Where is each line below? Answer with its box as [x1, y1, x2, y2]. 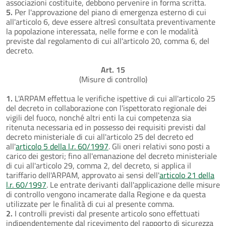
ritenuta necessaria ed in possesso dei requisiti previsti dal [6, 121, 206, 133]
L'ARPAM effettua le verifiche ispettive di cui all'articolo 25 [13, 92, 215, 104]
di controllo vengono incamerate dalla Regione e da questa [6, 188, 206, 200]
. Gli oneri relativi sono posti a [108, 140, 210, 152]
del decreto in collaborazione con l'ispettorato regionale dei [6, 101, 207, 114]
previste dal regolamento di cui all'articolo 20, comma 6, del [6, 34, 209, 47]
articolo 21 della [159, 168, 214, 181]
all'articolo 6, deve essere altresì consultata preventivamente [6, 15, 215, 28]
